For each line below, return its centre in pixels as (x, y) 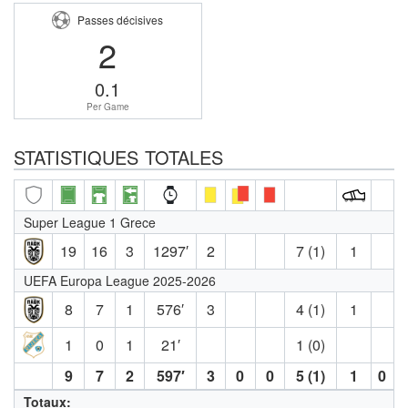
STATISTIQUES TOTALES (118, 157)
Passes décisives (121, 19)
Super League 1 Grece (90, 222)
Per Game (107, 106)
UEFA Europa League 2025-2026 (120, 280)
